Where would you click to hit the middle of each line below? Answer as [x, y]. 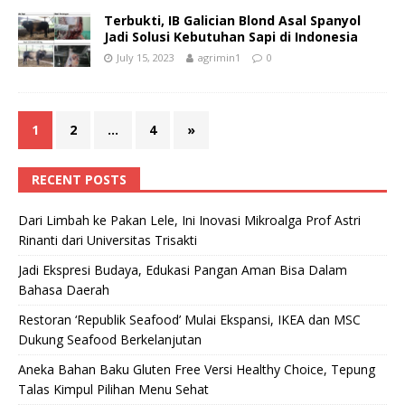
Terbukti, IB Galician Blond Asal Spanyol [232, 20]
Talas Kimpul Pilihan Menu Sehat [113, 389]
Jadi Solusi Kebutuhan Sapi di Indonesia [231, 36]
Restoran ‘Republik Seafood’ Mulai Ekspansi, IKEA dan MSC [189, 319]
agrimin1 [219, 57]
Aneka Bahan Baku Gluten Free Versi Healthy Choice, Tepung [197, 369]
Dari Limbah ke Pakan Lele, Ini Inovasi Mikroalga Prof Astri [189, 220]
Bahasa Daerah [64, 289]
